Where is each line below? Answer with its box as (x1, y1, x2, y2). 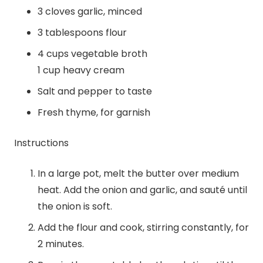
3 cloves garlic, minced (38, 5, 142, 19)
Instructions (14, 136, 69, 150)
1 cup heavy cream (38, 63, 124, 77)
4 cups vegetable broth (38, 47, 147, 61)
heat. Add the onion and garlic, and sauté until (38, 183, 247, 197)
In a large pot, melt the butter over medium (38, 167, 239, 181)
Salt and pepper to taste (38, 85, 152, 99)
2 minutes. (38, 237, 84, 251)
